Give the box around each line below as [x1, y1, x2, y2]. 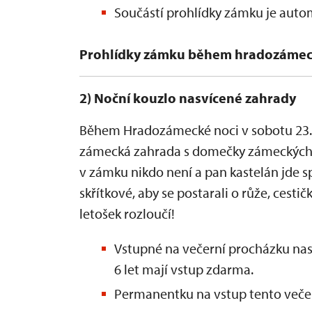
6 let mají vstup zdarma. [114, 260, 253, 278]
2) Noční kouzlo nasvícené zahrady [79, 89, 296, 107]
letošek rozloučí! [79, 205, 175, 222]
